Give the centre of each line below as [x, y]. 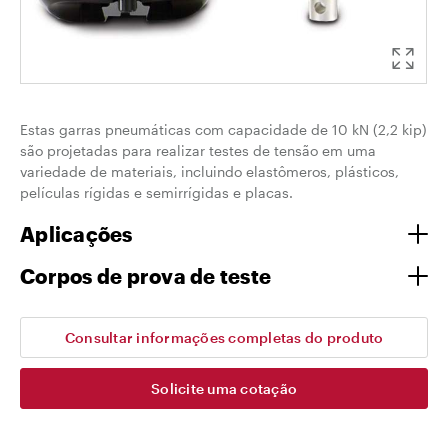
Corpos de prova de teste [145, 276]
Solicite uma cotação [224, 388]
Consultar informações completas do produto [224, 337]
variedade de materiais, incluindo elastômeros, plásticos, [209, 171]
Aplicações [76, 234]
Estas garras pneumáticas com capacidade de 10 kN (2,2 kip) [223, 129]
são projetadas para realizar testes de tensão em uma [198, 150]
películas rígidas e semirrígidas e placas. [156, 192]
